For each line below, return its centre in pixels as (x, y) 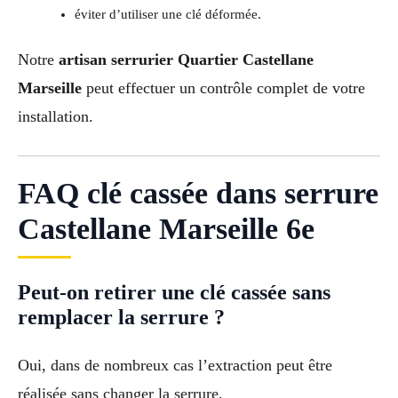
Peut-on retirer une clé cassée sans (174, 293)
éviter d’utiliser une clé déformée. (167, 14)
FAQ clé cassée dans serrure (198, 194)
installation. (56, 116)
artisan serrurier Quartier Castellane (186, 59)
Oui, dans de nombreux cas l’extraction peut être (175, 366)
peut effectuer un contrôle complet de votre (223, 88)
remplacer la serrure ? (121, 318)
